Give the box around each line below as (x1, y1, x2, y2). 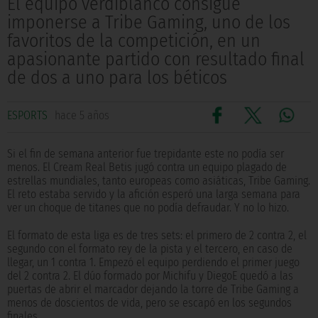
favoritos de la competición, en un (7, 30, 261, 53)
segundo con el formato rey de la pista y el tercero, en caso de (7, 242, 292, 256)
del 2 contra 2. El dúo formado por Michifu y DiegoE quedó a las (7, 269, 293, 283)
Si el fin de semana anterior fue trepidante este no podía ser (7, 147, 284, 161)
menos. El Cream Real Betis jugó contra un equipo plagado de (7, 160, 287, 175)
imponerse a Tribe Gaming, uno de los (7, 11, 290, 34)
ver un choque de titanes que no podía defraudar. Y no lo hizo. (7, 201, 289, 215)
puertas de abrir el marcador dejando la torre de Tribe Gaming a (7, 283, 299, 297)
